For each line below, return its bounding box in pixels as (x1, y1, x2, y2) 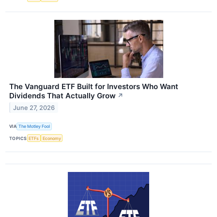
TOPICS (9, 135, 27, 141)
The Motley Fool (18, 124, 50, 129)
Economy (42, 135, 61, 141)
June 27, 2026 (13, 104, 55, 111)
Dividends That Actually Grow (9, 91, 116, 100)
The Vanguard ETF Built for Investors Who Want (9, 81, 178, 91)
